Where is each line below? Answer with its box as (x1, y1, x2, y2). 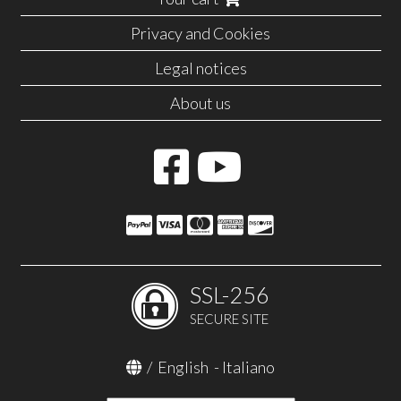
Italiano (222, 357, 275, 378)
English (158, 357, 209, 378)
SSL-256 (190, 281, 269, 309)
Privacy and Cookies (131, 22, 270, 43)
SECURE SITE (190, 311, 269, 328)
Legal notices (154, 57, 247, 78)
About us (170, 92, 231, 113)
